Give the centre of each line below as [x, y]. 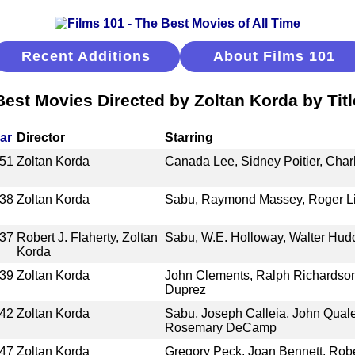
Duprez [185, 289]
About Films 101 [274, 56]
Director [41, 137]
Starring [189, 137]
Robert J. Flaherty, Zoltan [88, 237]
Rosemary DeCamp [220, 327]
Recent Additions [86, 56]
